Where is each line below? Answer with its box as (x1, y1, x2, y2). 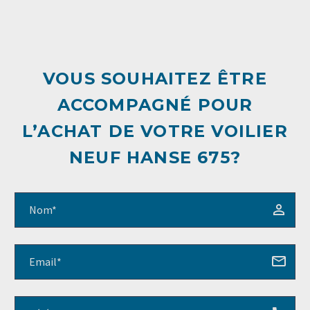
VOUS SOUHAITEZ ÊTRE (43, 68, 267, 89)
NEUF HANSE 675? (69, 147, 241, 167)
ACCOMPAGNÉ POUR (57, 94, 253, 115)
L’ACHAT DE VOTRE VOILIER (22, 120, 288, 141)
